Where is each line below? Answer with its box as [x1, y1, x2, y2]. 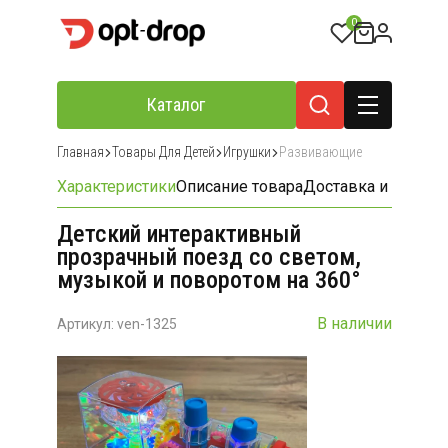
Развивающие [278, 144, 362, 160]
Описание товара [175, 177, 303, 196]
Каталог [147, 94, 205, 115]
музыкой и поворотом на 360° [56, 266, 361, 294]
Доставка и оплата [302, 177, 442, 196]
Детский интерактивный [56, 220, 301, 248]
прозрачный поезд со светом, [56, 243, 361, 271]
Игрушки [222, 144, 271, 160]
